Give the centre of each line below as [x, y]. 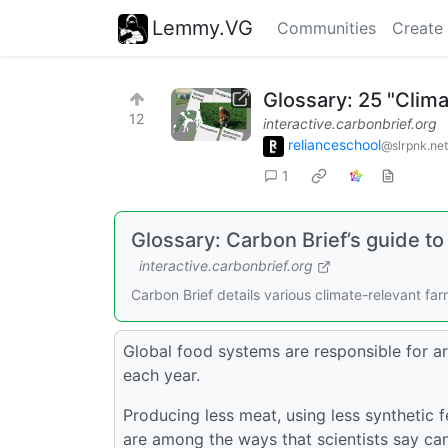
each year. [161, 374]
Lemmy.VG [202, 27]
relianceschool [334, 144]
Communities [326, 28]
